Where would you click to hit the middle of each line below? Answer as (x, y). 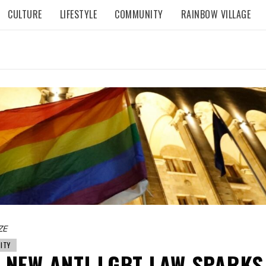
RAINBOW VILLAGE (216, 14)
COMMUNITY (139, 14)
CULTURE (25, 14)
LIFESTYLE (78, 14)
